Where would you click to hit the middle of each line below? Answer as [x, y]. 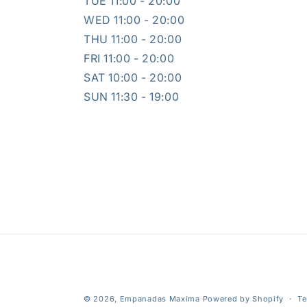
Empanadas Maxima [160, 299]
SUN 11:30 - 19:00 [132, 97]
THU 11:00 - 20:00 [133, 39]
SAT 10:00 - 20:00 [133, 77]
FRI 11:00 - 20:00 [129, 58]
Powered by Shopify [243, 299]
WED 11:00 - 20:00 [134, 20]
